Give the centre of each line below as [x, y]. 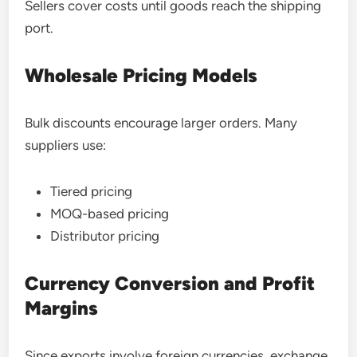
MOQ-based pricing [110, 214]
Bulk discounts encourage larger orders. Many [161, 123]
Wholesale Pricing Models [141, 75]
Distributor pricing [105, 236]
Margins [62, 308]
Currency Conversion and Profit [170, 283]
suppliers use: [66, 145]
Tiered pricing [92, 191]
